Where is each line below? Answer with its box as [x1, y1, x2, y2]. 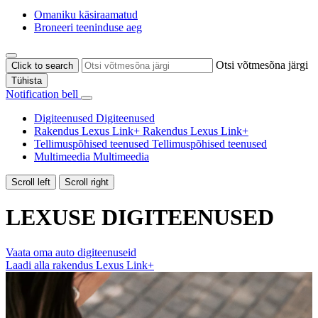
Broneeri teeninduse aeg [34, 21, 142, 33]
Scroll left [11, 176, 50, 187]
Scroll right [65, 176, 109, 187]
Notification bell [6, 87, 78, 100]
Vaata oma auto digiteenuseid [6, 246, 136, 258]
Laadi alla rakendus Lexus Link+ [6, 258, 154, 271]
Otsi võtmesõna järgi [216, 58, 308, 71]
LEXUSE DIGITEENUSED [6, 204, 274, 231]
